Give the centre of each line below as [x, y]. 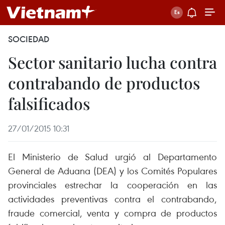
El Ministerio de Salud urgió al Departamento [113, 156]
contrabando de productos [104, 83]
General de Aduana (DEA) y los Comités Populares [113, 171]
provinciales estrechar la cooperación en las [113, 185]
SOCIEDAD [29, 39]
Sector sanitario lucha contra [113, 62]
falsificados [49, 103]
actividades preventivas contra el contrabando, [113, 199]
